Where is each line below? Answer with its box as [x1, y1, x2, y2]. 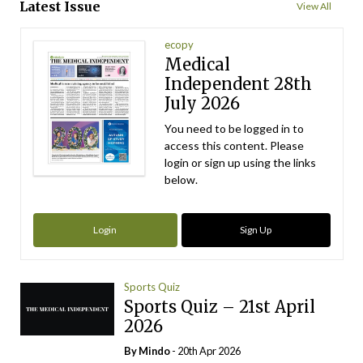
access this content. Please [164, 139, 305, 152]
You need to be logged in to [164, 122, 305, 135]
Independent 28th [164, 74, 313, 94]
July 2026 [164, 93, 241, 113]
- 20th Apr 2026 [170, 344, 241, 357]
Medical [164, 54, 231, 75]
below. [164, 173, 199, 186]
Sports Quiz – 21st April [124, 297, 316, 317]
